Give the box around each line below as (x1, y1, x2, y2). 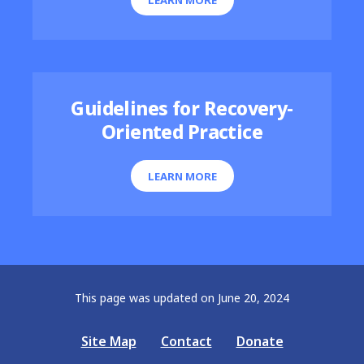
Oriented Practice (101, 119, 263, 145)
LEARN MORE (147, 168, 217, 184)
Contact (160, 332, 212, 350)
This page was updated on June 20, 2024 (75, 290, 289, 305)
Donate (236, 332, 284, 350)
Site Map (80, 332, 136, 350)
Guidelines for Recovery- (71, 96, 293, 121)
